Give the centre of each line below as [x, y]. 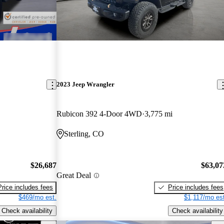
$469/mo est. [38, 197]
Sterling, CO [84, 134]
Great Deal [74, 175]
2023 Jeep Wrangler [86, 84]
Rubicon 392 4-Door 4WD [99, 114]
